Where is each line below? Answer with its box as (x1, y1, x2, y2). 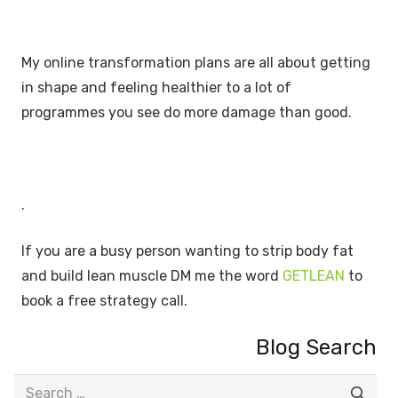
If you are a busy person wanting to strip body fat (21, 242, 354, 259)
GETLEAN (283, 267, 345, 284)
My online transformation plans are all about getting (21, 53, 370, 71)
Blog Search (256, 334, 377, 360)
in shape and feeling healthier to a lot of (21, 78, 291, 96)
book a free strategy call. (21, 291, 187, 309)
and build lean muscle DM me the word (21, 267, 283, 284)
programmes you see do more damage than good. (21, 103, 352, 121)
